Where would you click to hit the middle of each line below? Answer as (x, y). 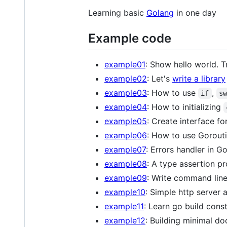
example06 (126, 135)
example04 (126, 107)
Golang (160, 12)
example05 (126, 121)
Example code (130, 38)
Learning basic (117, 12)
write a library (199, 78)
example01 (125, 64)
